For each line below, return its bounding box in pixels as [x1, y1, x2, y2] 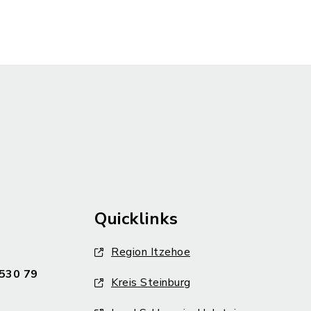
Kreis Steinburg [111, 275, 191, 290]
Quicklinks [94, 208, 178, 230]
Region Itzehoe [111, 244, 190, 260]
